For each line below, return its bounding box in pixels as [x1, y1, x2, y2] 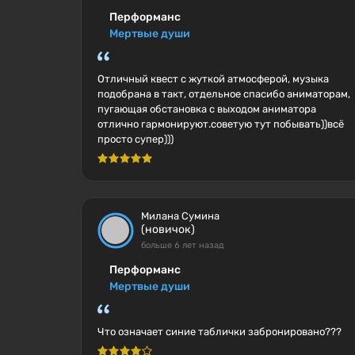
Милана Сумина [141, 210, 219, 222]
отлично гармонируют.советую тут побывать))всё [97, 118, 344, 130]
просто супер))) [97, 133, 174, 145]
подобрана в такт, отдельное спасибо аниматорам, [97, 88, 350, 100]
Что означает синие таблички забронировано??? [97, 326, 342, 338]
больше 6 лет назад [141, 240, 224, 250]
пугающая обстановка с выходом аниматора [97, 103, 316, 115]
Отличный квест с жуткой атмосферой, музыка [97, 73, 329, 85]
